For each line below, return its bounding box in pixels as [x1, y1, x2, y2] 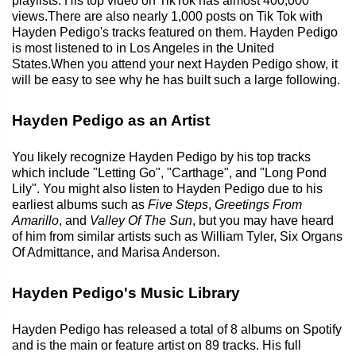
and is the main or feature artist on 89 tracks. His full [12, 338, 301, 352]
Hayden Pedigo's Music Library [12, 284, 240, 301]
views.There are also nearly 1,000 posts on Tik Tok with [12, 9, 323, 23]
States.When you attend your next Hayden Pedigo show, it [12, 56, 338, 71]
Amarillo [12, 213, 59, 227]
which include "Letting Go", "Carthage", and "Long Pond [12, 165, 327, 180]
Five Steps [148, 197, 208, 211]
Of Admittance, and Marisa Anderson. [12, 245, 220, 259]
